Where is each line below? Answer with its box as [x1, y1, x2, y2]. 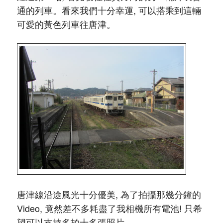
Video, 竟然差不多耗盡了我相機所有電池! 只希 [16, 202, 202, 215]
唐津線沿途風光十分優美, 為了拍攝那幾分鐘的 [16, 188, 201, 201]
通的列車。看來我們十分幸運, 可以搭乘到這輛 [16, 3, 201, 16]
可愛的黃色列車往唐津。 [16, 17, 115, 30]
